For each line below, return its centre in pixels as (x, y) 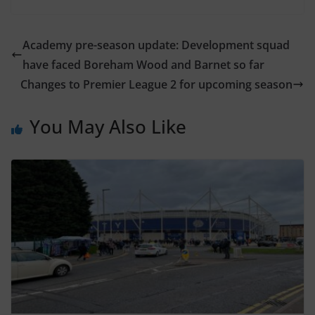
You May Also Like (108, 127)
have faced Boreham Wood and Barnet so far (143, 65)
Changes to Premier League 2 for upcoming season (156, 85)
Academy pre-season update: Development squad (156, 45)
